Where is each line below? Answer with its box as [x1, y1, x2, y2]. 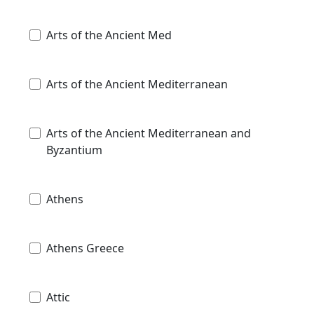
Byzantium [46, 142, 102, 158]
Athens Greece [46, 240, 124, 257]
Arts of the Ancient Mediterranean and [46, 125, 251, 142]
